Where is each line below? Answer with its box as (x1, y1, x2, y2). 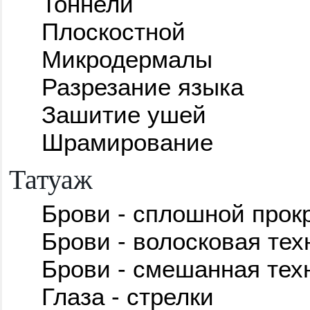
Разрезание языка (41, 73, 244, 100)
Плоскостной (41, 17, 185, 45)
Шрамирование (41, 128, 213, 156)
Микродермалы (41, 45, 212, 73)
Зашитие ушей (41, 100, 206, 128)
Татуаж (9, 159, 93, 197)
